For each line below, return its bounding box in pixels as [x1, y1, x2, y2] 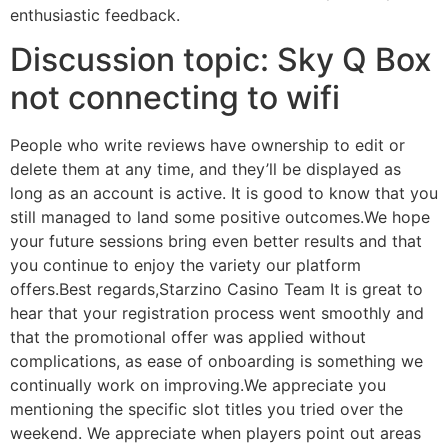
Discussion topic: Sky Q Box [10, 40, 432, 80]
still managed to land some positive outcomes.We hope [10, 207, 430, 228]
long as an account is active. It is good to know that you [10, 183, 438, 204]
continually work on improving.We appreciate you [10, 375, 386, 396]
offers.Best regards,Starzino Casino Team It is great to [10, 279, 423, 300]
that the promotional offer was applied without [10, 327, 366, 348]
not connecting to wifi [10, 78, 340, 118]
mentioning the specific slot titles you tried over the [10, 399, 403, 420]
